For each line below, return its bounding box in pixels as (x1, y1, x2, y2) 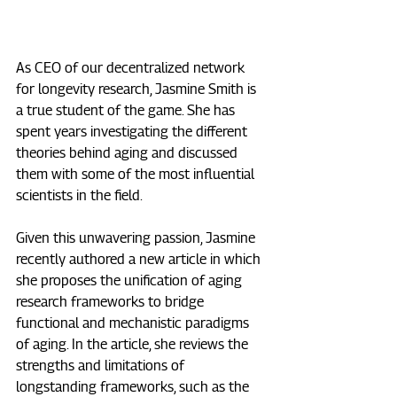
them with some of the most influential (16, 166, 258, 183)
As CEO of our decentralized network (16, 59, 248, 77)
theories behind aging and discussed (16, 144, 241, 162)
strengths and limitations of (16, 357, 188, 375)
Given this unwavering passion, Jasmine (16, 230, 259, 247)
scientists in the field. (16, 187, 143, 205)
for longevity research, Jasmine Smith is (16, 81, 260, 98)
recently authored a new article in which (16, 251, 264, 269)
